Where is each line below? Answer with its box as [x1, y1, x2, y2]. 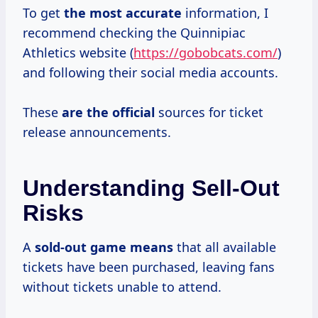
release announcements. [23, 124, 171, 141]
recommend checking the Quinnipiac [23, 24, 246, 42]
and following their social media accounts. [23, 64, 278, 82]
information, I [182, 4, 268, 22]
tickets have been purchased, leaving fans [23, 258, 275, 276]
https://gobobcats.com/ [133, 44, 278, 62]
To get [23, 4, 64, 22]
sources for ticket [155, 104, 263, 121]
